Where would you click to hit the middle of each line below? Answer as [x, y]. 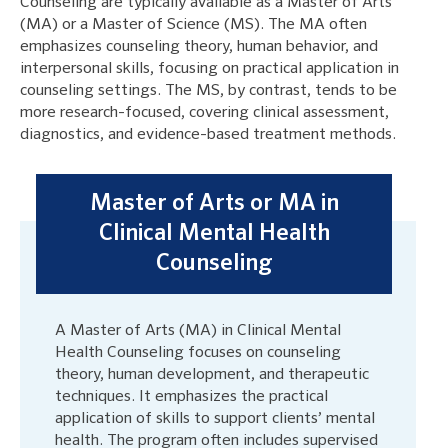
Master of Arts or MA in [214, 203]
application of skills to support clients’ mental [215, 418]
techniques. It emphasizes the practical [191, 396]
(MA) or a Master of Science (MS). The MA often [193, 24]
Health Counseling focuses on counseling [198, 352]
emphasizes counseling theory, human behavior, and [199, 46]
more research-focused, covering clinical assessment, [204, 112]
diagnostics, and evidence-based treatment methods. [208, 134]
